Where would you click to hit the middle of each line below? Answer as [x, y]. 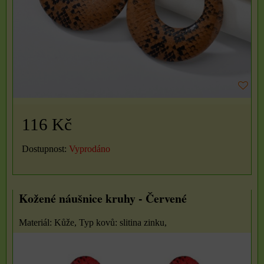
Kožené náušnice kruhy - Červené [103, 199]
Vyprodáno [90, 149]
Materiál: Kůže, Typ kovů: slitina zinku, [93, 223]
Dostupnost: [45, 149]
